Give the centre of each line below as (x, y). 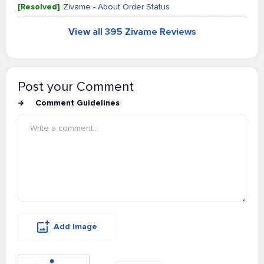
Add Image (75, 227)
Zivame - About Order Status (116, 7)
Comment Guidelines (77, 103)
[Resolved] (39, 7)
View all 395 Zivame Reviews (132, 32)
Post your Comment (76, 87)
